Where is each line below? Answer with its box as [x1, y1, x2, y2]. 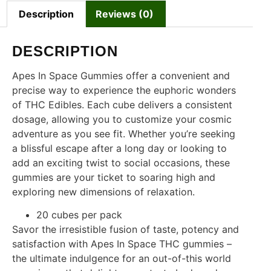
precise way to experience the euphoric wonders [12, 83, 236, 96]
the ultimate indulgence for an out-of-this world [12, 252, 231, 265]
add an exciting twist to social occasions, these [12, 156, 230, 169]
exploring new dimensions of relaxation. [12, 185, 195, 198]
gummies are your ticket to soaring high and [12, 171, 215, 183]
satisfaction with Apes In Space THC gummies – [12, 238, 232, 250]
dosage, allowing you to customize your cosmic [12, 113, 232, 125]
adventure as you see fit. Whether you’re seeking [12, 127, 235, 140]
